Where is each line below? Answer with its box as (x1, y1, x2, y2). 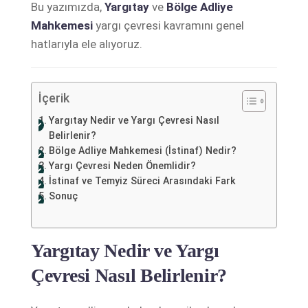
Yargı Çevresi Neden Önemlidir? (48, 159, 196, 171)
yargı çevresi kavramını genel (93, 18, 244, 32)
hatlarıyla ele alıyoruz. (31, 36, 142, 51)
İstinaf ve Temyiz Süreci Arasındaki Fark (48, 175, 236, 186)
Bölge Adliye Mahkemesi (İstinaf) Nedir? (48, 144, 236, 156)
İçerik (38, 90, 69, 105)
